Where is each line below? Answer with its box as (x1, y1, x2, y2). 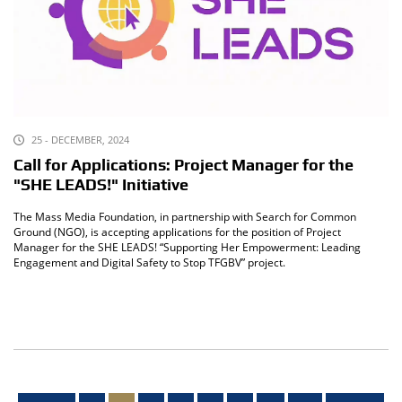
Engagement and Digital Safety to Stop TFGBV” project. (13, 255, 285, 271)
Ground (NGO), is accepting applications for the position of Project (13, 224, 341, 240)
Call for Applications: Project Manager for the (13, 156, 354, 175)
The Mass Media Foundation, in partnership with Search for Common (13, 209, 356, 225)
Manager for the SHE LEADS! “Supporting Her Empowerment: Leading (13, 240, 361, 256)
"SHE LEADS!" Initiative (13, 176, 188, 195)
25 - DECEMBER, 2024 (31, 133, 129, 147)
